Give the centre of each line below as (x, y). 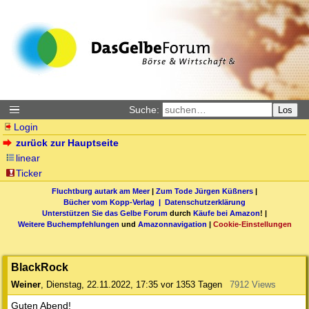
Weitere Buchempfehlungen (68, 224)
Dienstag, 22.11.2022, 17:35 (102, 285)
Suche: (144, 110)
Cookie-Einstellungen (252, 224)
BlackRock (40, 267)
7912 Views (252, 285)
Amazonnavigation (172, 224)
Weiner (26, 285)
